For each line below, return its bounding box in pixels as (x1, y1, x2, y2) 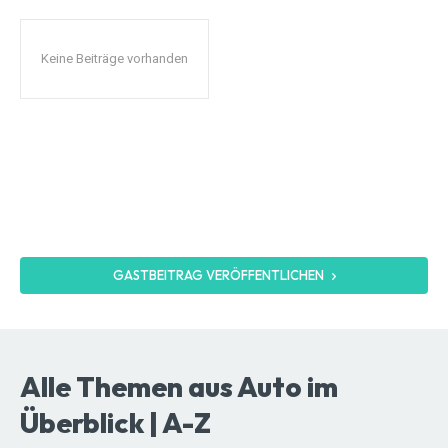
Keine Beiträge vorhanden (41, 51, 188, 67)
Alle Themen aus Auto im (20, 368, 338, 404)
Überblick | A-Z (20, 404, 211, 440)
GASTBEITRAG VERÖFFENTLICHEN (112, 267, 324, 284)
